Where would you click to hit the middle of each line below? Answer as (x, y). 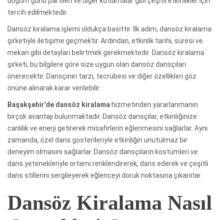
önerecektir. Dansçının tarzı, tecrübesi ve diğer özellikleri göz (102, 76)
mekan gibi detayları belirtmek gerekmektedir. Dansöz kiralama (106, 52)
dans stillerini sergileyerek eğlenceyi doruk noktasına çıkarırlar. (105, 175)
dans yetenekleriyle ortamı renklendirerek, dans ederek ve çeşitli (108, 163)
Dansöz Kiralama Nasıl (110, 203)
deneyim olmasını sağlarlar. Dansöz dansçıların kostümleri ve (103, 151)
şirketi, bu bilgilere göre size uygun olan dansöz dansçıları (97, 64)
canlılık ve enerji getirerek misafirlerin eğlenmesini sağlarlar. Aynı (108, 128)
